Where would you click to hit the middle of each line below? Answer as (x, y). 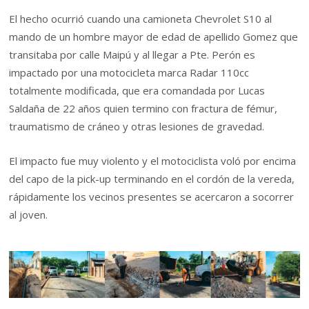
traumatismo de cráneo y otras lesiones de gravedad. (137, 127)
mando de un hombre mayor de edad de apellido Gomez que (154, 37)
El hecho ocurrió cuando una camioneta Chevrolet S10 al (141, 19)
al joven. (29, 215)
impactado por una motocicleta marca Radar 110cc (129, 73)
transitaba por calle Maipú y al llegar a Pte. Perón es (132, 55)
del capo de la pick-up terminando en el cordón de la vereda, (152, 179)
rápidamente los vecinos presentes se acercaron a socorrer (152, 197)
